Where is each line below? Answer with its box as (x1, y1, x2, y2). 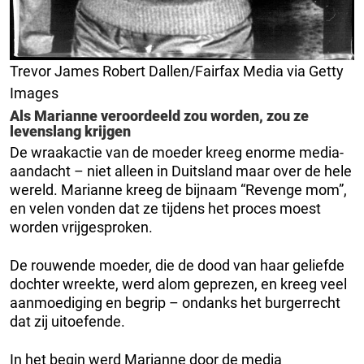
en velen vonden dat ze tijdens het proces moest (10, 200, 321, 218)
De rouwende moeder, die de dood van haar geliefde (10, 257, 344, 275)
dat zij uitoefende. (10, 313, 125, 331)
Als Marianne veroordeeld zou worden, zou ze (10, 107, 309, 125)
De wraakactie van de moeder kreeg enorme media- (10, 144, 344, 162)
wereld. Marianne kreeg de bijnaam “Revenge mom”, (10, 181, 347, 199)
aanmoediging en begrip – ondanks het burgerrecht (10, 294, 340, 312)
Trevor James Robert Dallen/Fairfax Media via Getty (10, 63, 344, 80)
